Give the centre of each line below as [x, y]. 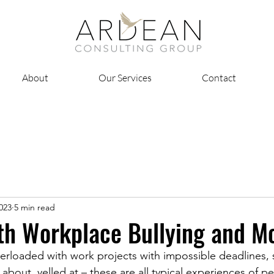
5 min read [35, 207]
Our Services [125, 78]
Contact [219, 78]
